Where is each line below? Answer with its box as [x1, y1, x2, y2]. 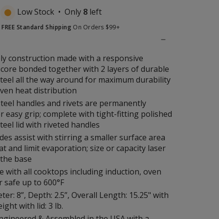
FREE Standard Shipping [1, 23, 72, 32]
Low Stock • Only [15, 6, 83, 18]
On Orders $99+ [71, 23, 120, 32]
